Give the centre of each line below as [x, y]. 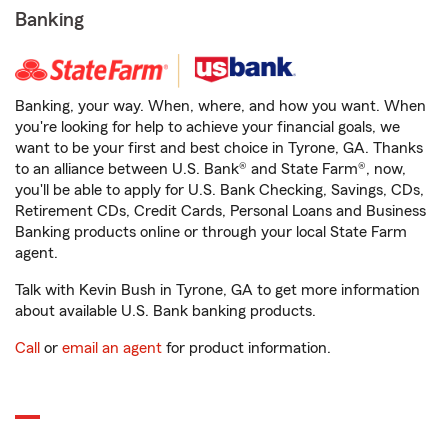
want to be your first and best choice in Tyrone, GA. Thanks [219, 148]
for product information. [246, 348]
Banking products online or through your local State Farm [211, 232]
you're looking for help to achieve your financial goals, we [207, 127]
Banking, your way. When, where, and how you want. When [220, 106]
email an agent [112, 348]
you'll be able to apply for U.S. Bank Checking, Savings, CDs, [219, 190]
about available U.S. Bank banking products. [165, 311]
